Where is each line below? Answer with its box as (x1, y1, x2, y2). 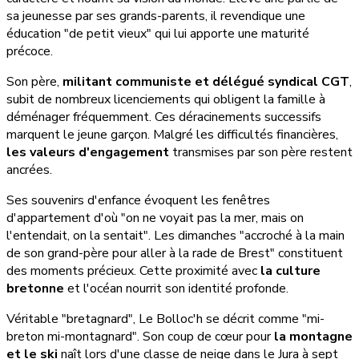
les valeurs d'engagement (6, 143, 169, 162)
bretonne (6, 280, 64, 298)
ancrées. (6, 161, 52, 179)
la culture (260, 262, 321, 280)
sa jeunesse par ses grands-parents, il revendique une (6, 7, 305, 26)
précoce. (6, 42, 53, 61)
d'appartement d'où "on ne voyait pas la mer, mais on (6, 209, 304, 228)
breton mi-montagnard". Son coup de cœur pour (6, 328, 274, 346)
